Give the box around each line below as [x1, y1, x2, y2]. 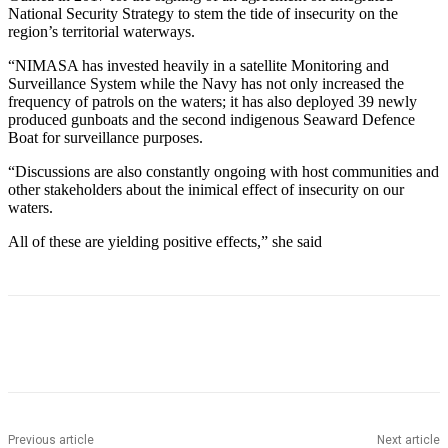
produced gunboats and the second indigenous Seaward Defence [8, 111, 415, 129]
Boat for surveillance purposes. [8, 129, 203, 147]
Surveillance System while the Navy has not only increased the [8, 75, 404, 93]
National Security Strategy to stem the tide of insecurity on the [8, 5, 398, 23]
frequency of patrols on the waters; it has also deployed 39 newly [8, 93, 417, 111]
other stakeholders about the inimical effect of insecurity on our [8, 181, 404, 199]
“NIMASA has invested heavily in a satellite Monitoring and [8, 57, 389, 75]
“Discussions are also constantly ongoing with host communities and [8, 163, 439, 181]
